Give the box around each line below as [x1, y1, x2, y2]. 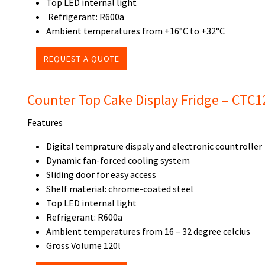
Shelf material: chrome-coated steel [46, 183, 193, 195]
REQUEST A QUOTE [44, 53, 119, 64]
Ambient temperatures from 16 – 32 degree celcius [46, 225, 250, 237]
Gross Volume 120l [46, 240, 121, 251]
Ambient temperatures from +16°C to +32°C [46, 25, 225, 37]
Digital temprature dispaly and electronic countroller [46, 140, 262, 152]
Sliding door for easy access [46, 169, 156, 180]
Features [27, 117, 63, 128]
